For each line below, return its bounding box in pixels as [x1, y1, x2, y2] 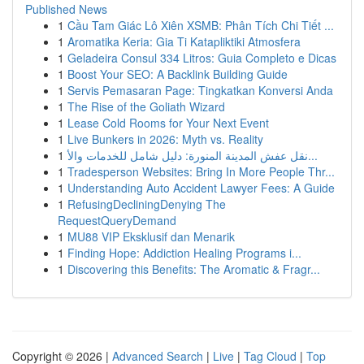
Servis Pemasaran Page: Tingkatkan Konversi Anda [67, 82, 333, 98]
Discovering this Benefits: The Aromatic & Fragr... [67, 261, 320, 277]
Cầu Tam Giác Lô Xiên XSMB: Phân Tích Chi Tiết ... [67, 17, 334, 33]
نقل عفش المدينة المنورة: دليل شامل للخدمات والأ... [308, 147, 318, 163]
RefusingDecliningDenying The [67, 196, 226, 212]
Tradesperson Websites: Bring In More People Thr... [67, 163, 335, 180]
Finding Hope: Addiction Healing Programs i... [67, 245, 301, 261]
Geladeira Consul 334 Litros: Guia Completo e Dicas [67, 50, 336, 66]
